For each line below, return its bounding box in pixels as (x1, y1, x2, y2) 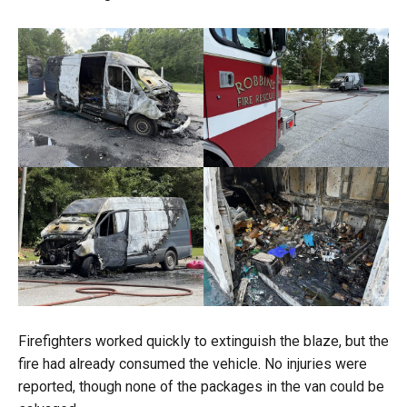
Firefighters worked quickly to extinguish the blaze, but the (18, 332, 389, 350)
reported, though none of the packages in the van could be (18, 377, 384, 395)
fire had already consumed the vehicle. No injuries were (18, 354, 367, 372)
